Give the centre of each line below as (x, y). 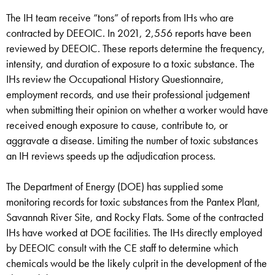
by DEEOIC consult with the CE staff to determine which (122, 248)
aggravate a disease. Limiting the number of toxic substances (132, 141)
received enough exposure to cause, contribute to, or (117, 125)
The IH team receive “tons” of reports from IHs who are (120, 18)
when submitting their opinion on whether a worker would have (137, 110)
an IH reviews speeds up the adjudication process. (111, 156)
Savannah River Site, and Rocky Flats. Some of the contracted (135, 217)
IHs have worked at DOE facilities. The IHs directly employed (134, 233)
